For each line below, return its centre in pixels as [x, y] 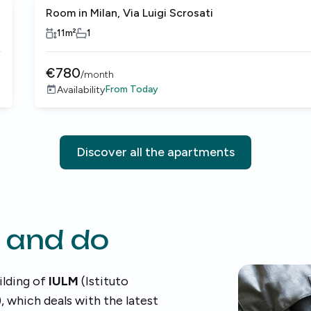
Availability [81, 90]
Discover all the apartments [155, 152]
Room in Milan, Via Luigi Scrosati [129, 13]
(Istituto [103, 281]
